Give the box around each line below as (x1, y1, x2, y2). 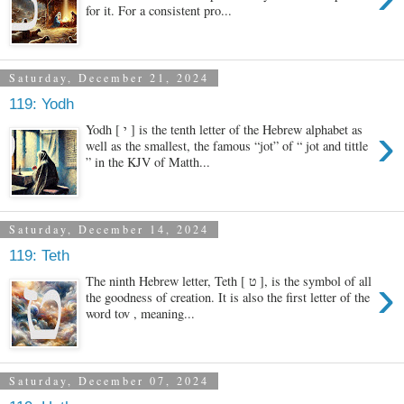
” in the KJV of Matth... (86, 152, 211, 170)
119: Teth (9, 246, 69, 265)
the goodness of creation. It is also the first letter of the (86, 288, 371, 306)
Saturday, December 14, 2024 (9, 222, 209, 237)
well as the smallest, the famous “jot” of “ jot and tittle (86, 136, 369, 154)
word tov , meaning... (86, 304, 196, 322)
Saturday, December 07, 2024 (9, 373, 209, 389)
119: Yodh (9, 95, 74, 114)
